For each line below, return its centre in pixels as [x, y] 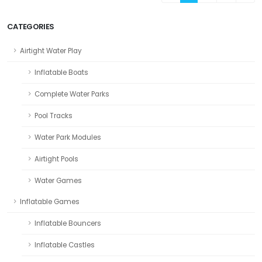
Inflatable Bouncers [68, 223]
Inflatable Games [50, 201]
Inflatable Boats [61, 72]
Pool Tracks [54, 116]
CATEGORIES [31, 26]
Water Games [58, 180]
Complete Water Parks [72, 94]
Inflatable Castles [65, 245]
